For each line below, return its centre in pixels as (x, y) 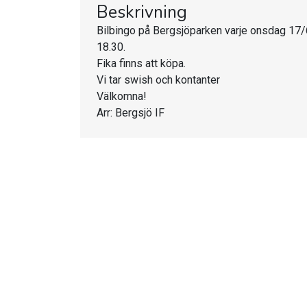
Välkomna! (122, 96)
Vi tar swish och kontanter (158, 80)
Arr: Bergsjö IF (131, 113)
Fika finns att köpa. (143, 63)
